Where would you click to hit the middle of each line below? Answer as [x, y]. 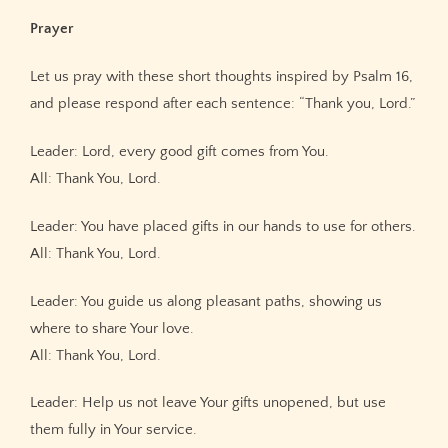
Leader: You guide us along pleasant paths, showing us [206, 301]
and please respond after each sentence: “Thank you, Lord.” [222, 104]
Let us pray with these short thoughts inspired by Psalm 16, [221, 77]
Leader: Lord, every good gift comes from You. [179, 151]
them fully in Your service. [113, 430]
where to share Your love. [112, 328]
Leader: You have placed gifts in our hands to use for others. [223, 226]
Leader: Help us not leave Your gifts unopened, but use [208, 403]
